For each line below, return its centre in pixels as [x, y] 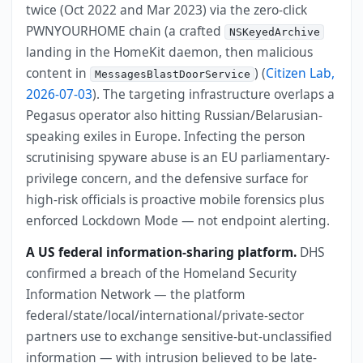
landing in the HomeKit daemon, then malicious [170, 51]
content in [58, 73]
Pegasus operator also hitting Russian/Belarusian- [175, 115]
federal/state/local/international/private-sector [165, 315]
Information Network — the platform [136, 294]
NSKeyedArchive [274, 32]
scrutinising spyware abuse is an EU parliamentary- [178, 157]
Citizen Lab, [301, 73]
